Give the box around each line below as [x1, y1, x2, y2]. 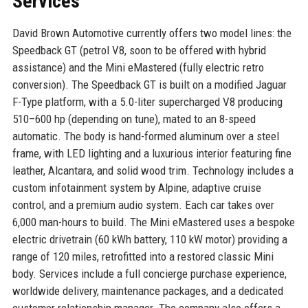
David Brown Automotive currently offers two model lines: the [12, 25, 291, 40]
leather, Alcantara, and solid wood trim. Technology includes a [12, 163, 294, 177]
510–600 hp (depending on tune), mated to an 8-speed [12, 111, 256, 126]
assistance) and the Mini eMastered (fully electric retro [12, 60, 264, 74]
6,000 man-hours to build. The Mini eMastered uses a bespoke [12, 214, 295, 229]
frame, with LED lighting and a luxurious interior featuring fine [12, 146, 291, 160]
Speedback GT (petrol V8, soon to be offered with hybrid [12, 43, 266, 57]
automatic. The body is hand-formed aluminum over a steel [12, 129, 279, 143]
